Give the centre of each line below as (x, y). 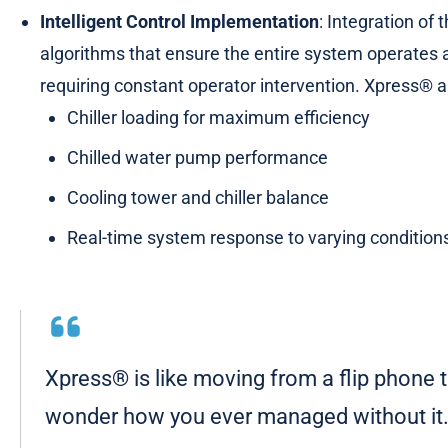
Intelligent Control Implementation (179, 21)
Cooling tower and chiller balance (198, 197)
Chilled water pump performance (197, 157)
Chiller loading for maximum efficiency (218, 117)
